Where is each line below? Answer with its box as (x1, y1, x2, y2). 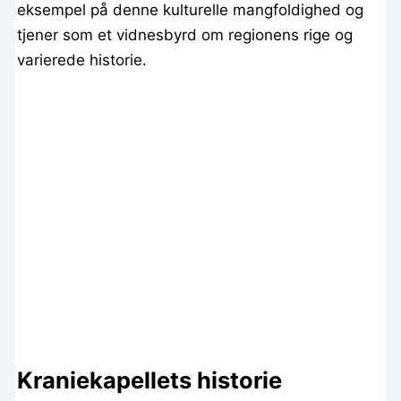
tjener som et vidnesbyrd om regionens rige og (17, 26, 354, 45)
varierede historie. (17, 51, 148, 70)
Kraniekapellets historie (17, 365, 283, 394)
